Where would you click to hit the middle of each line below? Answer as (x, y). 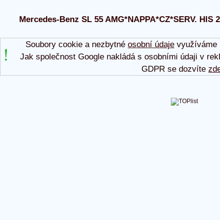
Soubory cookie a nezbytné (76, 44)
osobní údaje (151, 44)
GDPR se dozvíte (175, 69)
